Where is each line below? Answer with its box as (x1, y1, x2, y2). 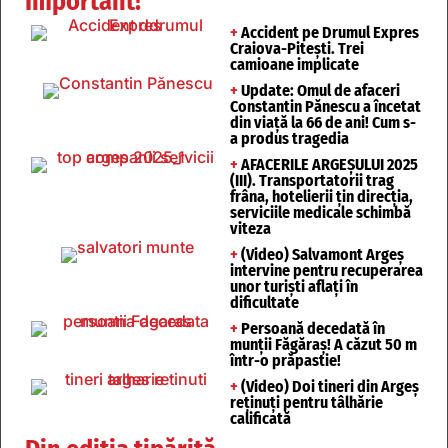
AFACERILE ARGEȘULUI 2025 (238, 154, 418, 174)
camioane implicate (230, 54, 359, 74)
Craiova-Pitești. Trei (230, 38, 364, 58)
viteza (230, 218, 271, 238)
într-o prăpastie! (230, 350, 341, 370)
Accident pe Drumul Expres (238, 22, 419, 42)
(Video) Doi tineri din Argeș (238, 376, 419, 396)
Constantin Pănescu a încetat (230, 96, 421, 116)
